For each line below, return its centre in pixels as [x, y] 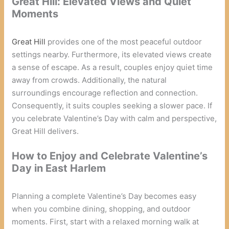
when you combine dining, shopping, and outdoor [101, 209]
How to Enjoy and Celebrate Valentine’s [110, 156]
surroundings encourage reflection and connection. [105, 93]
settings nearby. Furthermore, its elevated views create [112, 54]
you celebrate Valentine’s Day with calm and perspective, [114, 118]
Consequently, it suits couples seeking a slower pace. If [112, 105]
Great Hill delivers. [45, 131]
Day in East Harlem [59, 168]
